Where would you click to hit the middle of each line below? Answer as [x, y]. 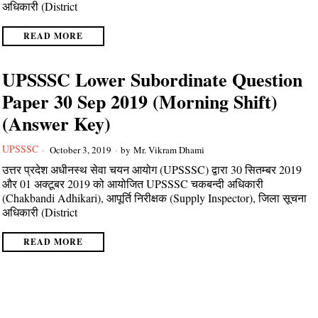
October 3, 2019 [80, 149]
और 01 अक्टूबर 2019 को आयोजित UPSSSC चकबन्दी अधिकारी [133, 183]
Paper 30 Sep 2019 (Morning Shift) [140, 102]
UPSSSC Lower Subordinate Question [153, 79]
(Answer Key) [57, 124]
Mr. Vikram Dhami [169, 149]
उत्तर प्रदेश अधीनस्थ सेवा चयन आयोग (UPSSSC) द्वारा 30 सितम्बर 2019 [152, 169]
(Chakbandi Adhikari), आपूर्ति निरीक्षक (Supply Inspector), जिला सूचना [155, 198]
